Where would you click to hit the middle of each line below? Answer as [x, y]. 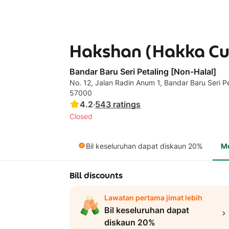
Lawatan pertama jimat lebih [153, 198]
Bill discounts [96, 175]
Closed [81, 116]
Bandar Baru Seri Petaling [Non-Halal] [143, 72]
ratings [127, 104]
